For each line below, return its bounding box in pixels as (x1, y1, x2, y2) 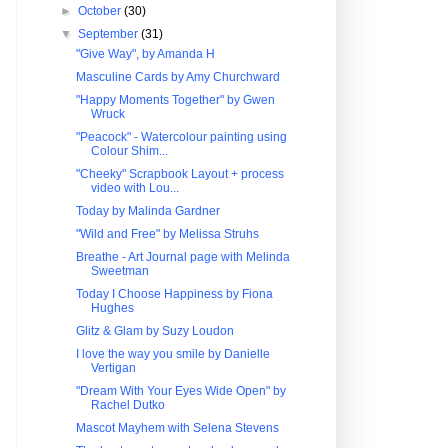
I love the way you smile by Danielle (75, 347, 270, 361)
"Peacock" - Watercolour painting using (75, 130, 287, 144)
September (78, 27, 142, 41)
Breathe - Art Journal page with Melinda (75, 250, 290, 264)
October (78, 4, 125, 18)
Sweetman (90, 264, 149, 278)
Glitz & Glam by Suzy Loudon (75, 324, 234, 338)
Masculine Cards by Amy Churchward (75, 70, 280, 84)
